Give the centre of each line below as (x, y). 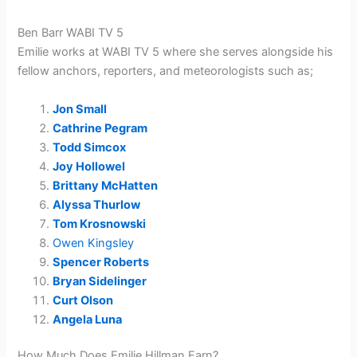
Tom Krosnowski (100, 224)
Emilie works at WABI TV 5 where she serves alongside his (176, 52)
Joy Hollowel (89, 166)
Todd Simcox (90, 147)
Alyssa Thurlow (97, 204)
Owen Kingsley (94, 243)
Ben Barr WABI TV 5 (71, 33)
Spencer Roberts (101, 262)
